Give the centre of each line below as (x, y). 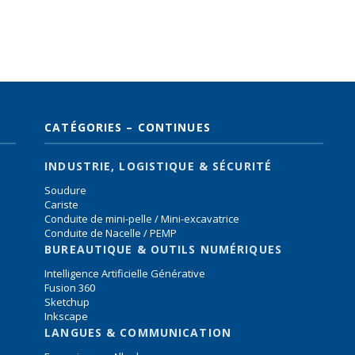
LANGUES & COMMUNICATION (138, 332)
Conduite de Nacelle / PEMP (111, 233)
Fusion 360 (70, 288)
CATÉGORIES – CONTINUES (128, 127)
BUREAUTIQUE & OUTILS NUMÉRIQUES (163, 249)
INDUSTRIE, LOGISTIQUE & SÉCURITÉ (158, 166)
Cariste (62, 204)
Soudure (66, 190)
